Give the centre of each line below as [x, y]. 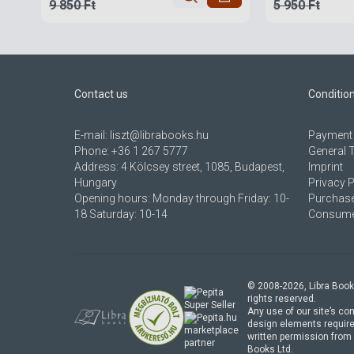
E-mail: [92, 135]
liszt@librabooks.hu [159, 135]
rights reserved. [282, 299]
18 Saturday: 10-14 [121, 214]
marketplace [212, 330]
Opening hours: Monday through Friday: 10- [182, 198]
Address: [98, 167]
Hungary [96, 183]
